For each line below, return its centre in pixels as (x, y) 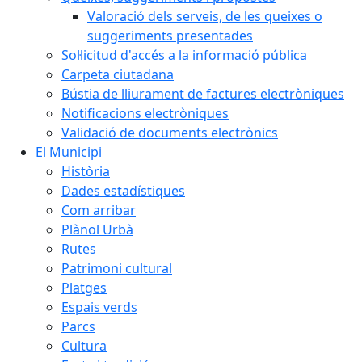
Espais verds (99, 307)
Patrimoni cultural (117, 268)
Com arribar (99, 210)
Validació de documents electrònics (170, 133)
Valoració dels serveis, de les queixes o (205, 16)
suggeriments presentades (170, 36)
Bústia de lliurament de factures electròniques (203, 94)
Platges (84, 288)
